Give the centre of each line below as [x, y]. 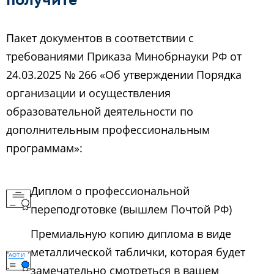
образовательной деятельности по [100, 112]
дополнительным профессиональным [108, 130]
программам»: [44, 148]
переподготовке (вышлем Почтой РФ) [131, 209]
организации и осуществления [88, 93]
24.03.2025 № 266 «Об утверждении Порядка [124, 75]
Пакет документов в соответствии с [100, 38]
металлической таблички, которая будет [138, 252]
